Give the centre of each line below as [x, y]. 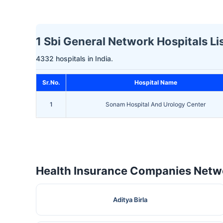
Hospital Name [156, 83]
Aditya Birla [130, 200]
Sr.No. [51, 83]
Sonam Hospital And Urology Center [156, 105]
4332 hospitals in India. [74, 59]
